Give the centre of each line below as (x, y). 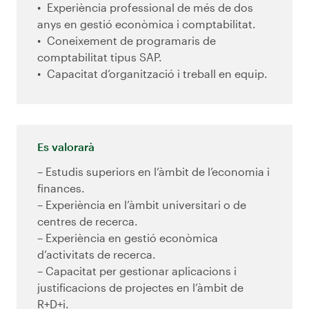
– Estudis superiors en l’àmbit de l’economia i (153, 172)
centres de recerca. (88, 221)
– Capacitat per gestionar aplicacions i (137, 271)
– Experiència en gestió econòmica (128, 238)
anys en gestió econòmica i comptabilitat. (147, 24)
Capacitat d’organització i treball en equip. (157, 74)
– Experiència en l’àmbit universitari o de (142, 205)
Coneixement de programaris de (131, 41)
